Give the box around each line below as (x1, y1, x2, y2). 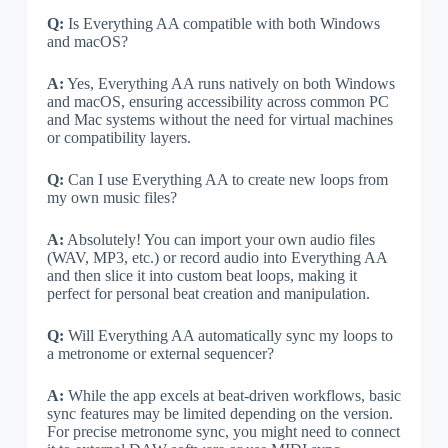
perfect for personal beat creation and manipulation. (46, 284, 370, 302)
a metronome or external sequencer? (46, 344, 274, 362)
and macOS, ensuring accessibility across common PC (46, 92, 389, 110)
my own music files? (46, 188, 177, 206)
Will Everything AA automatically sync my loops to (63, 326, 393, 344)
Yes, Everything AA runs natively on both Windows (63, 74, 395, 92)
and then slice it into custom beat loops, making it (46, 266, 357, 284)
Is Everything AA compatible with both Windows (63, 14, 380, 32)
